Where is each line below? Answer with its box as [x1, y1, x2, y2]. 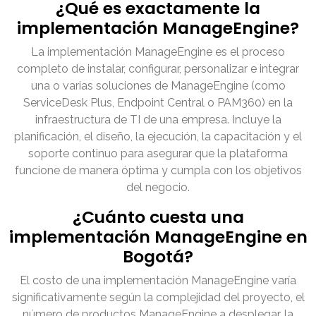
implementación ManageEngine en [8, 225, 308, 249]
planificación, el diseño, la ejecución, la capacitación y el [14, 130, 302, 144]
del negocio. [126, 181, 190, 195]
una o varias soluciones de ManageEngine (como [30, 79, 286, 93]
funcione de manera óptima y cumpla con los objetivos [14, 164, 302, 178]
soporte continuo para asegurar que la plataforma [28, 147, 288, 161]
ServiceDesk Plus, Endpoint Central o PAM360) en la [23, 96, 293, 110]
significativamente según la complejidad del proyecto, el [11, 291, 305, 305]
